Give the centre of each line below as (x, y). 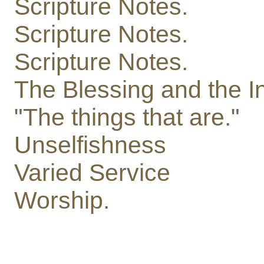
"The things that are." (127, 118)
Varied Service (92, 173)
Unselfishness (90, 145)
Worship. (62, 201)
